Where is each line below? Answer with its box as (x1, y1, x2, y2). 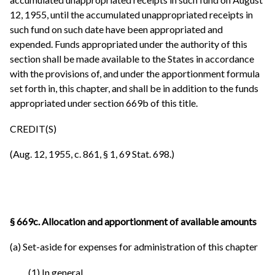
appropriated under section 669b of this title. (10, 97, 198, 109)
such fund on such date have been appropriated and (10, 23, 223, 36)
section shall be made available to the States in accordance (10, 53, 254, 65)
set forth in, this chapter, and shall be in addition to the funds (10, 82, 258, 95)
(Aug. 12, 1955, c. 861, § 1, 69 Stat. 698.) (10, 148, 174, 160)
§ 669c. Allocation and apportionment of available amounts (10, 215, 257, 227)
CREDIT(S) (10, 122, 56, 134)
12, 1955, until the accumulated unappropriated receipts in (10, 9, 253, 21)
